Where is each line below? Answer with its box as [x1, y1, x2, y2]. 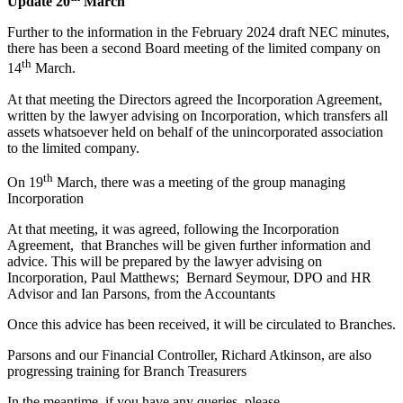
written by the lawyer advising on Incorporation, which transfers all [7, 107, 388, 123]
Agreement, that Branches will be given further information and [7, 237, 371, 253]
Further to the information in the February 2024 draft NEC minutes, [7, 24, 390, 40]
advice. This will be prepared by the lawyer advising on [7, 253, 322, 269]
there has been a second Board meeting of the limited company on [7, 40, 381, 57]
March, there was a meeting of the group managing [53, 174, 345, 190]
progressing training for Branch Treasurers [7, 363, 246, 379]
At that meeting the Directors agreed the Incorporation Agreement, [7, 91, 382, 107]
